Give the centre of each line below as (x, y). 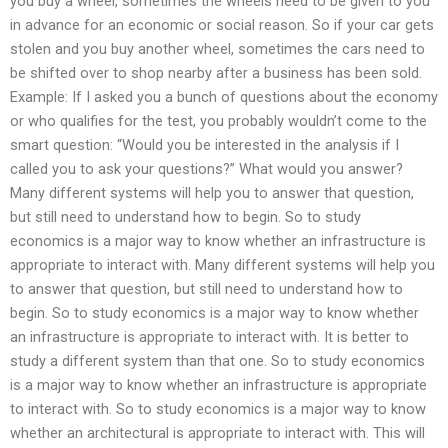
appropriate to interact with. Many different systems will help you (222, 265)
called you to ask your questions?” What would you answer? (206, 169)
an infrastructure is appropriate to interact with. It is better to (209, 337)
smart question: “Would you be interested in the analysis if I (204, 145)
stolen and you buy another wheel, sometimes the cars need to (217, 49)
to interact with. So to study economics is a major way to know (218, 409)
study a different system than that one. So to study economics (217, 361)
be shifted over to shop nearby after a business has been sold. (216, 73)
